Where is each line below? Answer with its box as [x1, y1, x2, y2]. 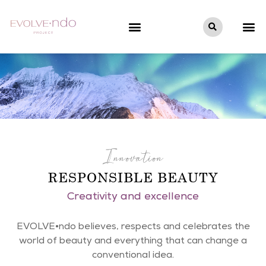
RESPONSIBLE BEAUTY [48, 169, 218, 185]
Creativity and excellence [67, 192, 199, 202]
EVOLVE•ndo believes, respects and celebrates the [16, 223, 250, 232]
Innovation [102, 146, 164, 173]
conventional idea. [92, 251, 174, 261]
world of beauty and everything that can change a [19, 237, 247, 246]
